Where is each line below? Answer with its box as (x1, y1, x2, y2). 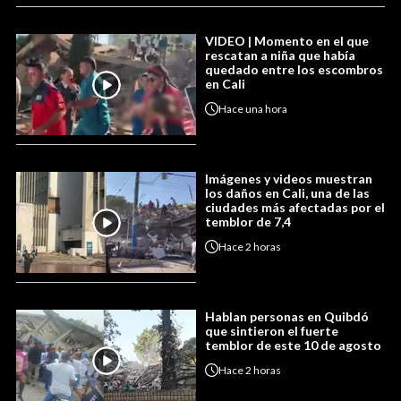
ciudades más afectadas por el (205, 200, 385, 216)
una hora (245, 101, 287, 115)
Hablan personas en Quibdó (205, 309, 369, 325)
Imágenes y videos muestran (205, 171, 372, 187)
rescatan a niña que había (205, 47, 355, 64)
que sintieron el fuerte (205, 323, 338, 339)
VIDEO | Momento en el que (205, 33, 369, 49)
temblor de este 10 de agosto (205, 337, 381, 354)
